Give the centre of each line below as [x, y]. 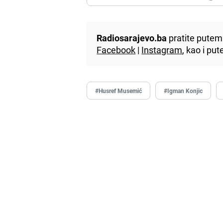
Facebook [116, 50]
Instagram [162, 50]
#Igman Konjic [183, 90]
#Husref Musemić [119, 90]
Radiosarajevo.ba [132, 38]
